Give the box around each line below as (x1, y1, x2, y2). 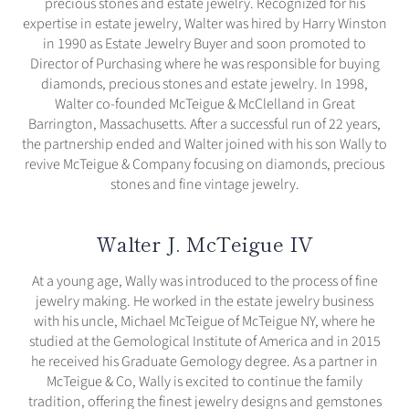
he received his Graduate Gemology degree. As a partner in (31, 351, 378, 372)
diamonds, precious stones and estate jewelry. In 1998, (41, 74, 368, 95)
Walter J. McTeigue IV (96, 228, 313, 258)
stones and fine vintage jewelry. (110, 174, 299, 195)
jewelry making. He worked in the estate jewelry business (36, 291, 373, 312)
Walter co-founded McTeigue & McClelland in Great (54, 94, 355, 115)
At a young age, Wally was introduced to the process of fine (31, 271, 378, 292)
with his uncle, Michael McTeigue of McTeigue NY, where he (34, 311, 375, 332)
